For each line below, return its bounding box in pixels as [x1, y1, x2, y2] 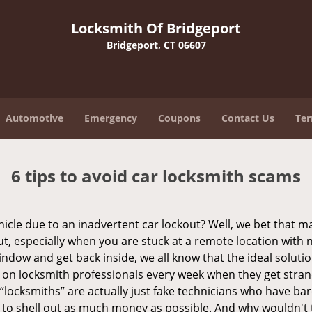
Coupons [158, 111, 201, 125]
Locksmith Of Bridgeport [71, 19, 241, 38]
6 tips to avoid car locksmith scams [11, 164, 301, 187]
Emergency [84, 111, 137, 125]
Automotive [6, 111, 63, 125]
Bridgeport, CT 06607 [106, 38, 206, 52]
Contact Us [221, 111, 274, 125]
